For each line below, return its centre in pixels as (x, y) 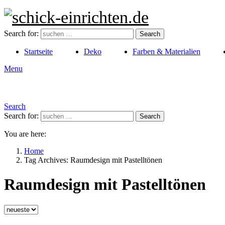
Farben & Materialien (166, 51)
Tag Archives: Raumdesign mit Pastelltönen (93, 160)
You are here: (25, 134)
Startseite (38, 51)
